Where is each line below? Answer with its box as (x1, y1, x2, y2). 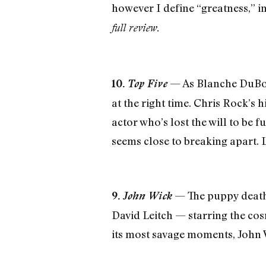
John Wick (122, 189, 172, 202)
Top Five (127, 77, 167, 90)
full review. (111, 21, 160, 34)
